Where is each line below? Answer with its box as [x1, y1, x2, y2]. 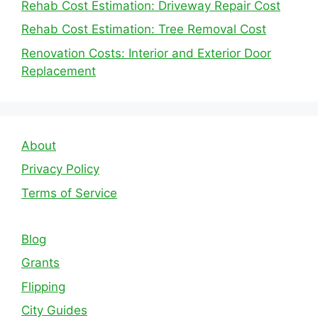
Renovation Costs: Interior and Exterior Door [21, 45, 271, 60]
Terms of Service [21, 185, 117, 200]
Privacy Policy [21, 162, 99, 177]
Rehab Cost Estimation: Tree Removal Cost [21, 22, 266, 37]
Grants [21, 256, 60, 270]
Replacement [21, 63, 96, 78]
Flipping [21, 279, 65, 294]
